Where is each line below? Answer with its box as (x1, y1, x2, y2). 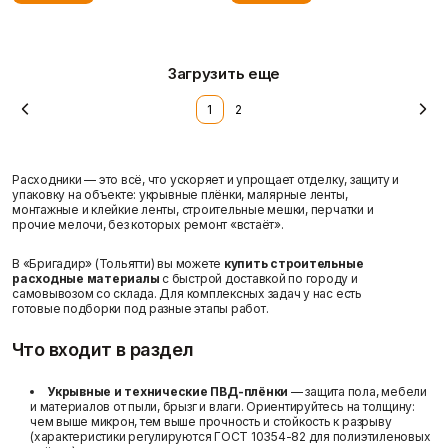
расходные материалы (12, 270, 160, 286)
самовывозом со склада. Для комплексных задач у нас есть (12, 285, 362, 301)
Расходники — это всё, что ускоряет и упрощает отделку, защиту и (12, 171, 399, 187)
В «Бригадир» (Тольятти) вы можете (12, 255, 224, 271)
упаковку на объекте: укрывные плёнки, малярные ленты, (12, 186, 348, 202)
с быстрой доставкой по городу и (159, 270, 358, 286)
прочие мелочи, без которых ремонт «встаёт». (12, 216, 284, 232)
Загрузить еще (167, 64, 281, 83)
